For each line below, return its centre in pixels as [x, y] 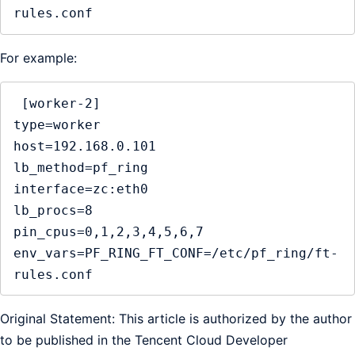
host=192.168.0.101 [85, 146]
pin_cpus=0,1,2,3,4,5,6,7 [109, 231]
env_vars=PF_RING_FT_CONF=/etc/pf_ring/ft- [176, 253]
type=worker [57, 124]
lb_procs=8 [53, 210]
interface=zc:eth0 [81, 189]
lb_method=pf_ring [81, 167]
